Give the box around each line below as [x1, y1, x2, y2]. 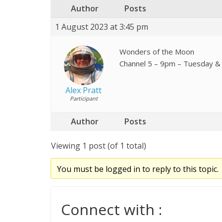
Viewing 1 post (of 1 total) [51, 140, 146, 151]
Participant [69, 95, 98, 102]
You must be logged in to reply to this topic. [56, 164, 219, 174]
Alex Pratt [65, 85, 102, 96]
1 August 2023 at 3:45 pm [55, 21, 148, 32]
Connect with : [61, 199, 162, 220]
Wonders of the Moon [119, 47, 194, 56]
